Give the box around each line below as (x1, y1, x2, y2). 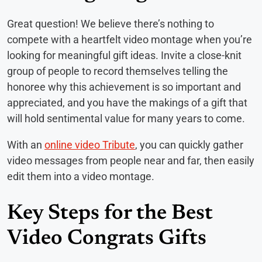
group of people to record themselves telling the (7, 65, 228, 78)
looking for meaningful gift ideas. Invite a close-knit (7, 49, 242, 62)
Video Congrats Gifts (7, 229, 206, 250)
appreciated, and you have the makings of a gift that (7, 96, 247, 109)
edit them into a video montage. (7, 170, 154, 183)
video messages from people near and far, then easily (7, 154, 254, 167)
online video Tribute (44, 139, 135, 151)
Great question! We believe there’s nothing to (7, 18, 214, 30)
